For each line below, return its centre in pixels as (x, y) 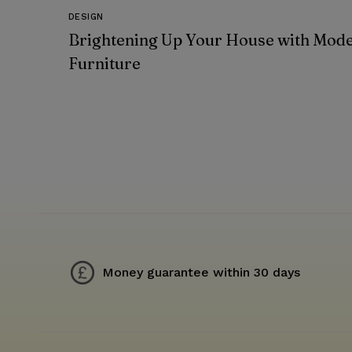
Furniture (104, 64)
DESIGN (86, 17)
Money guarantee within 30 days (201, 273)
